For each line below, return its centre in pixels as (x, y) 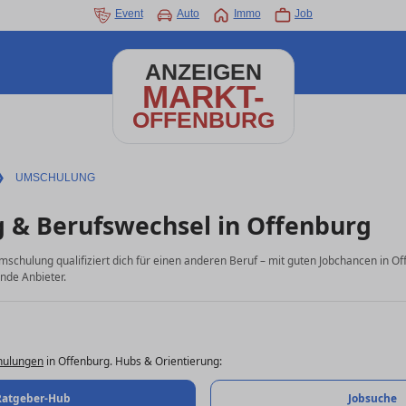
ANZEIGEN (203, 72)
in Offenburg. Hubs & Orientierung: (133, 360)
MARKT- (203, 97)
